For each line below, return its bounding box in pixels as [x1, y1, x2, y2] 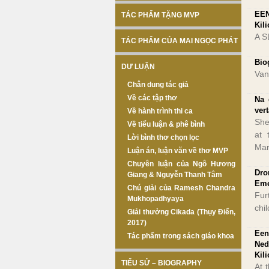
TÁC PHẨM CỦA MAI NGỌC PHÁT [121, 37, 238, 45]
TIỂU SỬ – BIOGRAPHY [121, 259, 202, 267]
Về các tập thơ [127, 94, 177, 102]
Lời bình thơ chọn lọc [127, 133, 199, 142]
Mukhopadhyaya [127, 195, 184, 203]
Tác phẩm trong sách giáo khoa [127, 232, 234, 240]
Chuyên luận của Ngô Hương [127, 160, 235, 168]
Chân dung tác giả [127, 80, 189, 89]
